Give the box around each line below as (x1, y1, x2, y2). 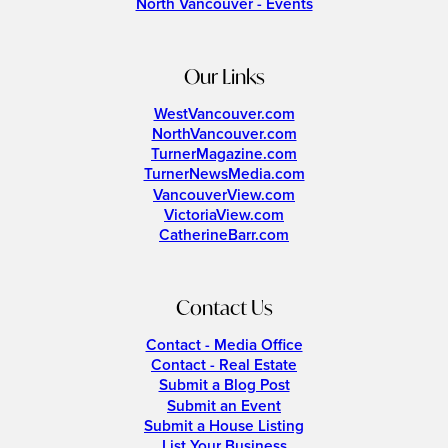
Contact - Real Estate (151, 356, 297, 376)
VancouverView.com (153, 185, 295, 205)
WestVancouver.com (153, 104, 295, 124)
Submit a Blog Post (158, 376, 290, 396)
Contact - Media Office (145, 335, 303, 355)
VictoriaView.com (164, 205, 284, 225)
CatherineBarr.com (159, 226, 289, 246)
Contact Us (175, 294, 273, 321)
